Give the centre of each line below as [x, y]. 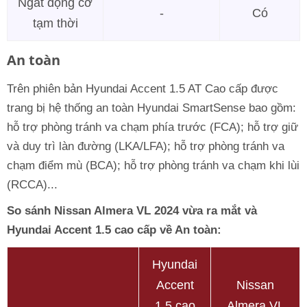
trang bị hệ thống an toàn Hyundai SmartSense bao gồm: [151, 108]
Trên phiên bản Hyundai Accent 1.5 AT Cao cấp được [143, 89]
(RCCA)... [32, 185]
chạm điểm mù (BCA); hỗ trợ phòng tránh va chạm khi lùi [153, 166]
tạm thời [55, 24]
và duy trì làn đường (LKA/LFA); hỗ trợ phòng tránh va [146, 147]
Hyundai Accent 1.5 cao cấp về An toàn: [114, 230]
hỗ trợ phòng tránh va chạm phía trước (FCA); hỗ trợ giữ [152, 127]
